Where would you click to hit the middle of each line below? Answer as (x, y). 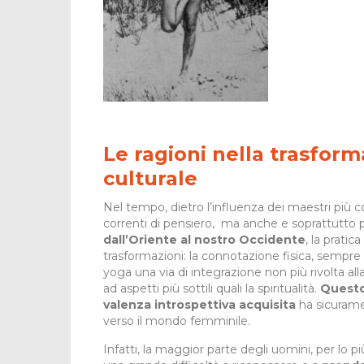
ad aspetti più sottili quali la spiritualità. (212, 289)
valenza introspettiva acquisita (199, 305)
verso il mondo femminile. (177, 321)
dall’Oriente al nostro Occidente (204, 240)
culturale (150, 179)
